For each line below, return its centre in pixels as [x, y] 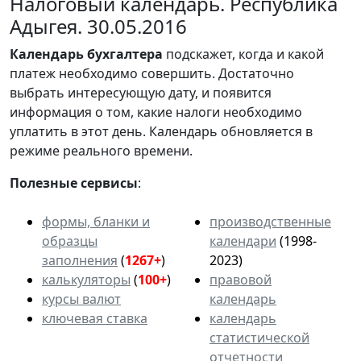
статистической [259, 337]
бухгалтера [125, 54]
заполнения [80, 260]
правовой [241, 279]
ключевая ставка [95, 318]
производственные [270, 221]
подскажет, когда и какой [243, 54]
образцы [70, 241]
